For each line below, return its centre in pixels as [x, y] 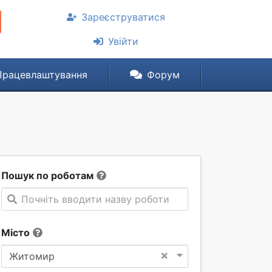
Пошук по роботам [47, 175]
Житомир [32, 256]
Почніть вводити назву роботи [95, 199]
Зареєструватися [123, 17]
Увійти [123, 41]
